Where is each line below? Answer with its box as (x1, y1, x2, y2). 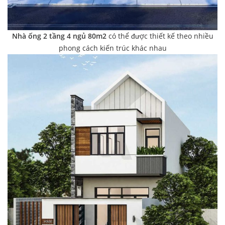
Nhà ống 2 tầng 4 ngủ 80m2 (12, 31, 108, 41)
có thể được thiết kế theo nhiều (108, 31, 213, 41)
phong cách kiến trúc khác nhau (58, 43, 167, 53)
